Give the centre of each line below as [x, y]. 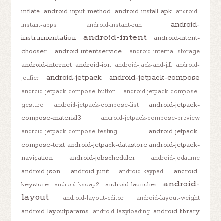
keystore [35, 184]
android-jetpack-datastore [107, 144]
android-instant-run [114, 25]
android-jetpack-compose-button [69, 91]
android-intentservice [88, 51]
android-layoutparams [55, 211]
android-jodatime [175, 158]
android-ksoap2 [77, 184]
